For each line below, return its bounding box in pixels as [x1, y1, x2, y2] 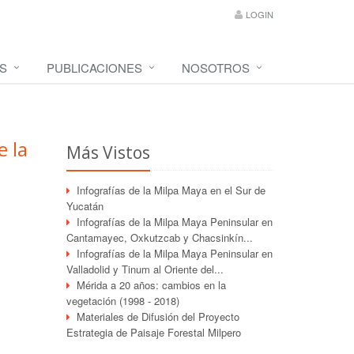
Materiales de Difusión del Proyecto [76, 309, 239, 324]
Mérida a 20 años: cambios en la [76, 277, 226, 292]
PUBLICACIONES [47, 59, 142, 76]
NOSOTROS [182, 59, 250, 76]
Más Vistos [66, 141, 150, 164]
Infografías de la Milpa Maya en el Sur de [76, 183, 265, 198]
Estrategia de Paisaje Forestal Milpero [66, 325, 241, 340]
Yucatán [66, 198, 104, 213]
